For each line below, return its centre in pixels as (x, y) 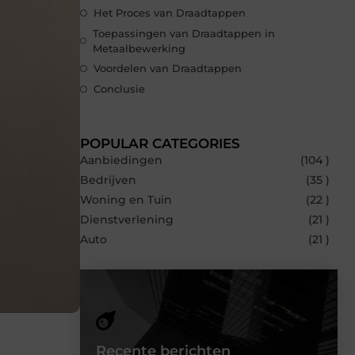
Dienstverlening (127, 220)
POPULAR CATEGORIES (160, 144)
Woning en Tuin (126, 200)
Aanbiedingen (121, 160)
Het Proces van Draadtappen (170, 13)
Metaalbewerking (139, 48)
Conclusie (119, 88)
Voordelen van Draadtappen (168, 69)
